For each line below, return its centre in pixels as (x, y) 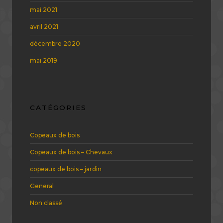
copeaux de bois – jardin (66, 169)
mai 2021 (44, 9)
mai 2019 (44, 60)
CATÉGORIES (58, 107)
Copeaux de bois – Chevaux (71, 152)
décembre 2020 (55, 43)
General (42, 186)
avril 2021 (44, 26)
